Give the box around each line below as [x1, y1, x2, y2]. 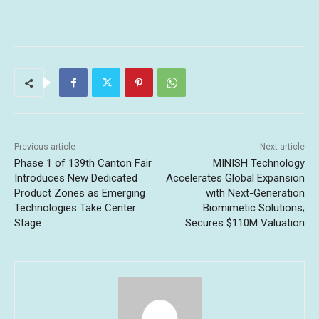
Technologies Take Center [14, 202, 136, 215]
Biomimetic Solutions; [202, 202, 305, 215]
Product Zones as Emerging [14, 187, 145, 200]
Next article [259, 142, 305, 152]
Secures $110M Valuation [184, 216, 305, 230]
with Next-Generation [205, 187, 305, 200]
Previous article [14, 142, 75, 152]
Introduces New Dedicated [14, 172, 137, 185]
